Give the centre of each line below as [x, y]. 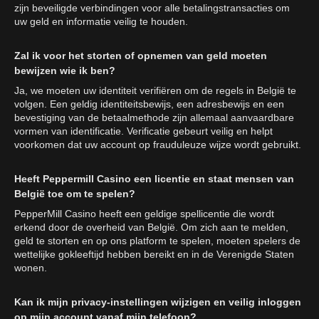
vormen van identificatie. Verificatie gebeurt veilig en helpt [143, 131]
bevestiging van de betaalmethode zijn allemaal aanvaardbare [154, 117]
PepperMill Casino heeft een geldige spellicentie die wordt [144, 214]
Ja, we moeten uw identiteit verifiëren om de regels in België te [155, 90]
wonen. [31, 268]
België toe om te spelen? [75, 194]
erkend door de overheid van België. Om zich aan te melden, [151, 227]
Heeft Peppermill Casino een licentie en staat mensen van [154, 179]
